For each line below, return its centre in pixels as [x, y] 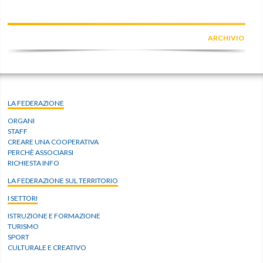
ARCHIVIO [226, 38]
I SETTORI [23, 198]
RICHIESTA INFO [34, 163]
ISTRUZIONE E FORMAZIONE [54, 216]
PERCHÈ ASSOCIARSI [41, 153]
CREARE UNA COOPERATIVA [53, 142]
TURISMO [23, 227]
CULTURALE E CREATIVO [47, 248]
